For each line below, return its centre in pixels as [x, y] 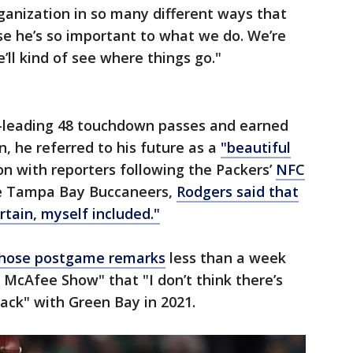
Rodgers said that [238, 192]
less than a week [226, 258]
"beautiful [256, 148]
